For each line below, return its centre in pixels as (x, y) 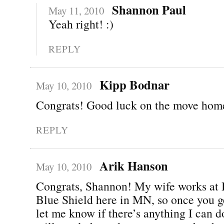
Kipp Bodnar (134, 84)
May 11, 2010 (76, 10)
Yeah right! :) (81, 24)
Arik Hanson (133, 165)
